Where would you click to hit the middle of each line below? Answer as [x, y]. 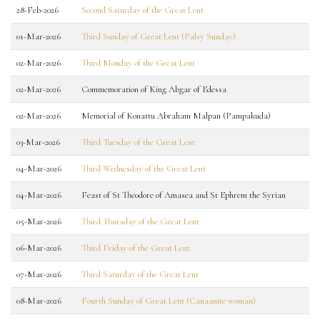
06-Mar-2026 [39, 248]
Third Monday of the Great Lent [138, 63]
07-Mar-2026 [39, 274]
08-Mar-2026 [39, 301]
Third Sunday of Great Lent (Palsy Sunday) [159, 36]
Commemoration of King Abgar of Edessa [154, 89]
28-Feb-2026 [37, 10]
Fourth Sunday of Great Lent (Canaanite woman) [169, 301]
